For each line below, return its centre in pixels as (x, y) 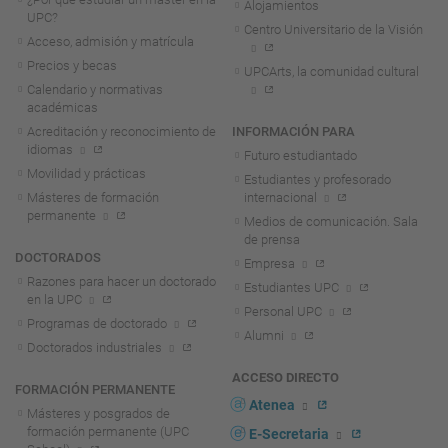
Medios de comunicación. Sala (331, 221)
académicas (62, 107)
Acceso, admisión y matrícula (110, 41)
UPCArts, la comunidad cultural (331, 71)
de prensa (272, 239)
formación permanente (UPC (108, 431)
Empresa (269, 263)
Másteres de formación (93, 197)
